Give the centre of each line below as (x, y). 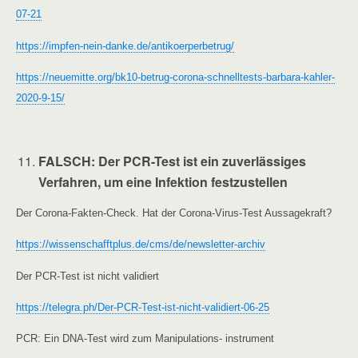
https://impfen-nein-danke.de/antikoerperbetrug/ (125, 46)
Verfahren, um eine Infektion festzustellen (163, 181)
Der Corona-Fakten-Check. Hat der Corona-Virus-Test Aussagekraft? (174, 213)
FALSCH (65, 161)
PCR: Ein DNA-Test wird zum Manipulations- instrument (145, 339)
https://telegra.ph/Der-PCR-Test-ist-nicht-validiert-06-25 (143, 307)
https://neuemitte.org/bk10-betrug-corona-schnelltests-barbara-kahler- (175, 77)
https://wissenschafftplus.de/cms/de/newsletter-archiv (141, 245)
